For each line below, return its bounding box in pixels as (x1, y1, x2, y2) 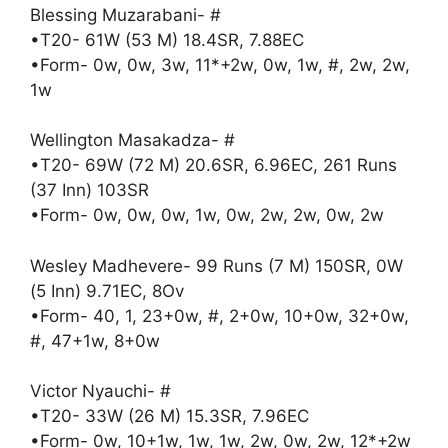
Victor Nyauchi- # (30, 381, 171, 402)
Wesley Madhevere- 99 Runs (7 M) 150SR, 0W (30, 255, 403, 276)
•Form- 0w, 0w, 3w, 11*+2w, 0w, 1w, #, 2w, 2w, (30, 54, 410, 75)
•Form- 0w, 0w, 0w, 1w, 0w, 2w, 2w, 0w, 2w (30, 205, 384, 226)
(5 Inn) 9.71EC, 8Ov (30, 280, 184, 301)
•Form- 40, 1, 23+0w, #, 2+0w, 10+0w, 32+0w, (30, 305, 409, 326)
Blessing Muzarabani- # (30, 4, 221, 25)
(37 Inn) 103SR (30, 180, 149, 201)
